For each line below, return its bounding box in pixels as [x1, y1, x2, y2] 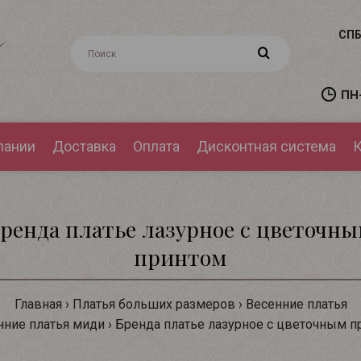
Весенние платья [245, 297, 347, 312]
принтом [134, 243, 227, 272]
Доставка [52, 138, 116, 155]
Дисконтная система [196, 138, 336, 155]
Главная [14, 297, 62, 312]
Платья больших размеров [72, 297, 235, 312]
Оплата [132, 138, 180, 155]
